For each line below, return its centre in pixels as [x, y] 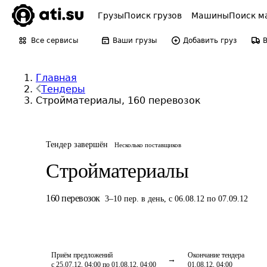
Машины [210, 15]
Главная [56, 78]
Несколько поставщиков [148, 145]
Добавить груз [210, 41]
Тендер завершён [77, 145]
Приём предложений [82, 255]
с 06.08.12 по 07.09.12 [208, 199]
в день [152, 199]
